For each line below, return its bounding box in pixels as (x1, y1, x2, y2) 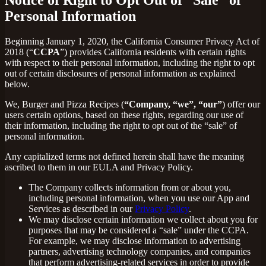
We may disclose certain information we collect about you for (28, 214, 258, 224)
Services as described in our (28, 203, 135, 214)
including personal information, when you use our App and (28, 192, 249, 203)
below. (5, 78, 30, 89)
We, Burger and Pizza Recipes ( (5, 99, 124, 109)
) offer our (222, 99, 260, 109)
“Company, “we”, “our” (124, 99, 222, 109)
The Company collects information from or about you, (28, 182, 231, 192)
